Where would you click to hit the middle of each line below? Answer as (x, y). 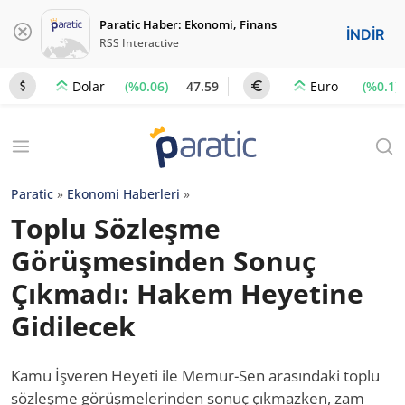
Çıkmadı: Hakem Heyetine (187, 293)
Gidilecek (73, 326)
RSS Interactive (139, 43)
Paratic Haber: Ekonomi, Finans (188, 24)
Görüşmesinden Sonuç (163, 261)
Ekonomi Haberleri (123, 194)
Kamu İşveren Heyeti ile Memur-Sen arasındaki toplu (195, 376)
